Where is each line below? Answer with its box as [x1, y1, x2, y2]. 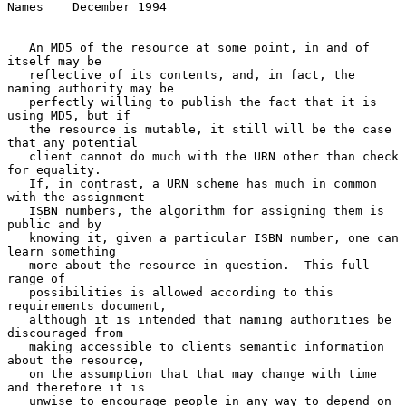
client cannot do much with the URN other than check [7, 149, 29, 163]
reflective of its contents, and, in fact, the [7, 67, 29, 82]
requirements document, [7, 298, 167, 313]
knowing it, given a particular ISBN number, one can [7, 230, 29, 245]
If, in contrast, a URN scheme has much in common [7, 176, 29, 190]
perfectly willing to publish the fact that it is [7, 94, 29, 109]
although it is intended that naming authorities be [7, 312, 29, 326]
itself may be [7, 53, 101, 68]
